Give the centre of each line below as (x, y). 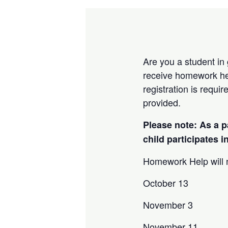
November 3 (168, 204)
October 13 (166, 182)
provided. (163, 102)
